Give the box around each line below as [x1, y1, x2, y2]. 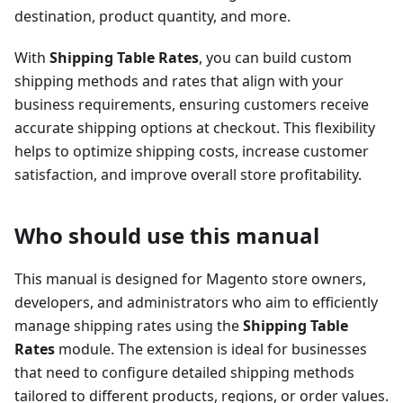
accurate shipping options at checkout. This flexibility [14, 118, 375, 138]
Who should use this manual [14, 220, 319, 250]
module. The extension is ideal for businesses [55, 339, 367, 359]
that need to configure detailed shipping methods [14, 363, 354, 382]
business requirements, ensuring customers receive [14, 94, 369, 114]
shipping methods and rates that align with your [14, 71, 344, 91]
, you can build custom [199, 48, 352, 67]
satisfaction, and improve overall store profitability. [14, 165, 362, 184]
